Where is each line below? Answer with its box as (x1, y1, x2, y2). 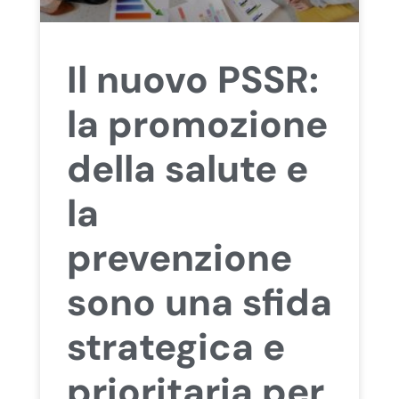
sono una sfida (66, 277, 332, 327)
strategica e (66, 322, 285, 371)
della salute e (66, 143, 308, 193)
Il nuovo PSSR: (66, 54, 319, 104)
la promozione (66, 99, 328, 149)
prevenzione (66, 232, 292, 282)
